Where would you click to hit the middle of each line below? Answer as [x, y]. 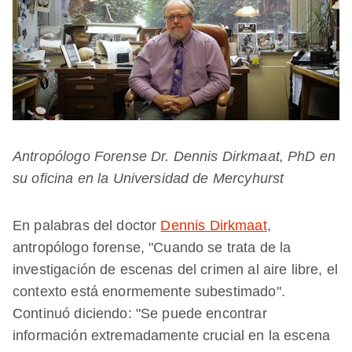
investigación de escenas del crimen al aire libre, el [175, 270]
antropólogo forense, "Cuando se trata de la [152, 248]
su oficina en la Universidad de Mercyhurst [148, 179]
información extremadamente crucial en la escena [172, 336]
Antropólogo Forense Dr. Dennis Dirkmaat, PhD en [174, 157]
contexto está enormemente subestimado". [149, 292]
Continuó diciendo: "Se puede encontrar [140, 314]
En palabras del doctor [87, 226]
